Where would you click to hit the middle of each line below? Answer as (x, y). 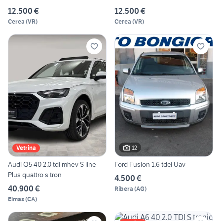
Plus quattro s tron (35, 175)
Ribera (124, 189)
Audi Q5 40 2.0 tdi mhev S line (52, 165)
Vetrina (26, 148)
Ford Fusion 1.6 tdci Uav (150, 165)
